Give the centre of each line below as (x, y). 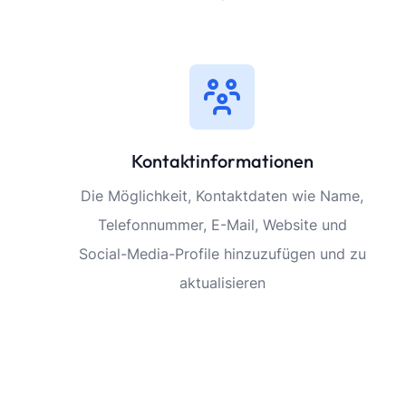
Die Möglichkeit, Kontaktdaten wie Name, (222, 196)
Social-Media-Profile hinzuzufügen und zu (222, 254)
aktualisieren (222, 283)
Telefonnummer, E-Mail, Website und (222, 225)
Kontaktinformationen (222, 161)
